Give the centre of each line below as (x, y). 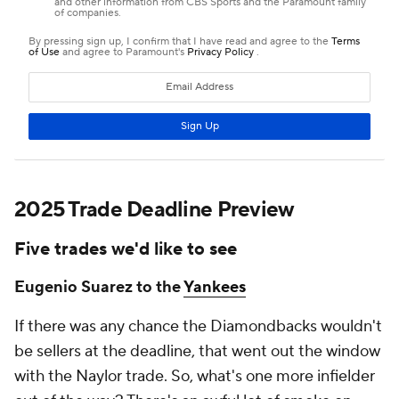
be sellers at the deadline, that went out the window (197, 351)
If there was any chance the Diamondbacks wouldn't (198, 326)
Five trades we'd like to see (126, 249)
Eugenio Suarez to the (99, 287)
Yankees (215, 287)
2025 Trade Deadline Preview (155, 209)
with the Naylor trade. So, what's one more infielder (195, 376)
